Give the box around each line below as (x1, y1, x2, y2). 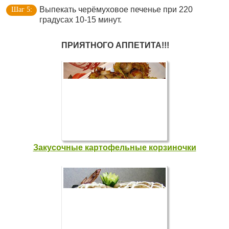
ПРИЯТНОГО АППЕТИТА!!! (61, 41, 169, 50)
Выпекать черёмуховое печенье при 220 (39, 5, 193, 14)
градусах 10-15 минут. (39, 15, 122, 24)
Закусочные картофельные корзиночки (33, 143, 196, 152)
